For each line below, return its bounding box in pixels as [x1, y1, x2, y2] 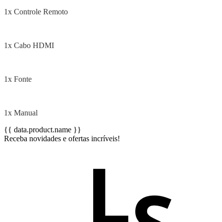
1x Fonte [4, 74, 32, 83]
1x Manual [4, 108, 38, 117]
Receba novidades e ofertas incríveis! [4, 134, 120, 143]
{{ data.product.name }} [4, 125, 81, 134]
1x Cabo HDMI [4, 41, 54, 50]
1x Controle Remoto [4, 7, 68, 16]
